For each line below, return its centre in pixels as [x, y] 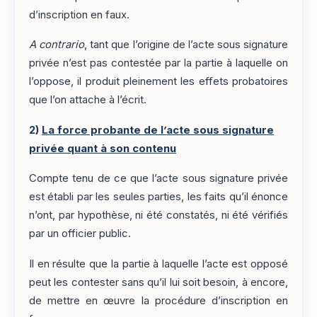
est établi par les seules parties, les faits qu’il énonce [158, 197]
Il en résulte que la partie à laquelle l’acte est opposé [158, 264]
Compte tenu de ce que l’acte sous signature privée [158, 179]
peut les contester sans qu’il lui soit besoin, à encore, [158, 282]
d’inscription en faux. [79, 15]
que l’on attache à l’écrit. [88, 100]
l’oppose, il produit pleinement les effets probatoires [158, 82]
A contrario [57, 45]
